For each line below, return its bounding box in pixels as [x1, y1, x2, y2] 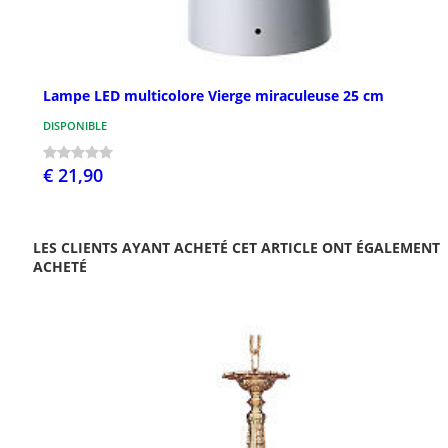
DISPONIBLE [43, 118, 107, 134]
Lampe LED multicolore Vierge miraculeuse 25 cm [43, 86, 384, 106]
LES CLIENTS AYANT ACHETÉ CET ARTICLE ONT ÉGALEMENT [33, 238, 440, 258]
